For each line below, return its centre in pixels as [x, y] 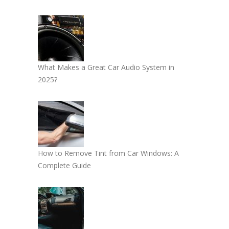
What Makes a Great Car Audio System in [106, 67]
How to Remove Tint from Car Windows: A [108, 153]
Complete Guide [64, 166]
